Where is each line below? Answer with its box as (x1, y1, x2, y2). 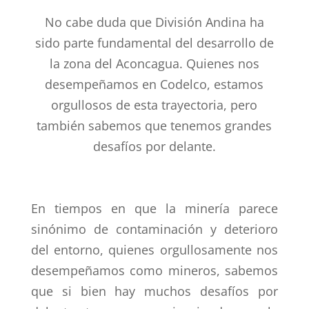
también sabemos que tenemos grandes (37, 117, 272, 134)
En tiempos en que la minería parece (30, 200, 279, 217)
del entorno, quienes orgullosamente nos (30, 241, 279, 258)
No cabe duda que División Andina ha (44, 14, 264, 30)
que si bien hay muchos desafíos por (30, 283, 279, 299)
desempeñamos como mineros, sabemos (30, 262, 279, 279)
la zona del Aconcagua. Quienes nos (49, 55, 259, 72)
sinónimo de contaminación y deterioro (30, 221, 279, 237)
